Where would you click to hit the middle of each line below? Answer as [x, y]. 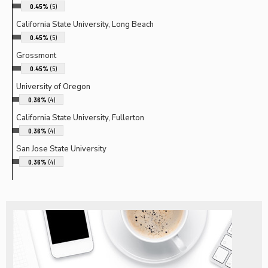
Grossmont [36, 55]
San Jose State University [61, 149]
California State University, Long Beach [85, 24]
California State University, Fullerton [80, 118]
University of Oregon [53, 86]
